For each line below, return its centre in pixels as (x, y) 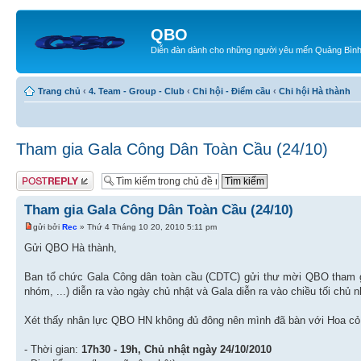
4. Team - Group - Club (137, 91)
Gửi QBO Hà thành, (71, 247)
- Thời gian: (53, 349)
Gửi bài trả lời (42, 175)
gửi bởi (48, 226)
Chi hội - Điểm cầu (232, 91)
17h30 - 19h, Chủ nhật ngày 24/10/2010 (176, 349)
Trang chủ (59, 91)
